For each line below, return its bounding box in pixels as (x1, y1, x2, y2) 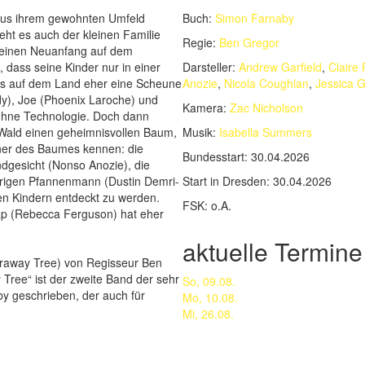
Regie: (182, 34, 216, 51)
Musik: (182, 124, 216, 140)
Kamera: (182, 99, 226, 116)
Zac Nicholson (230, 99, 303, 116)
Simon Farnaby (215, 10, 294, 26)
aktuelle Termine (182, 234, 363, 269)
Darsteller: (182, 59, 239, 75)
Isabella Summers (219, 124, 312, 140)
